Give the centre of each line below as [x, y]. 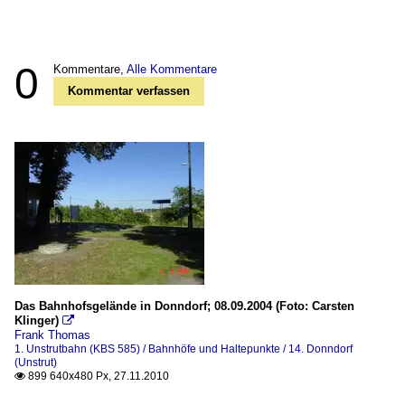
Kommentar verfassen [129, 91]
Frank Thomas [52, 335]
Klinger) [37, 320]
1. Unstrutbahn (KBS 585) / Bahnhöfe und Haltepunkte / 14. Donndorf [184, 349]
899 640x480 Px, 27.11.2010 [97, 376]
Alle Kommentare [172, 69]
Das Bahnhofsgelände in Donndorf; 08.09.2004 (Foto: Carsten [184, 306]
